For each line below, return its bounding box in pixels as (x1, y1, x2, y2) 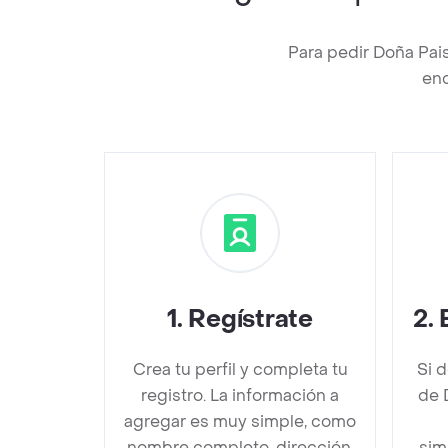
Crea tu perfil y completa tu (132, 358, 348, 380)
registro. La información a (141, 384, 339, 406)
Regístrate (188, 303, 313, 335)
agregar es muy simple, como (124, 410, 356, 432)
